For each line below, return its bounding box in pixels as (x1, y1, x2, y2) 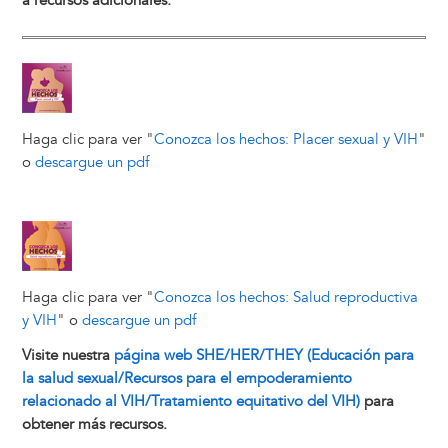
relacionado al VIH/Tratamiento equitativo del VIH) (21, 391, 360, 411)
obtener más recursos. (21, 414, 167, 434)
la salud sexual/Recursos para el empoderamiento (21, 368, 352, 388)
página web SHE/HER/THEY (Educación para (113, 345, 414, 365)
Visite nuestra (21, 345, 114, 365)
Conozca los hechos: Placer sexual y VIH (153, 129, 418, 149)
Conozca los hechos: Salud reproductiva (153, 287, 418, 307)
